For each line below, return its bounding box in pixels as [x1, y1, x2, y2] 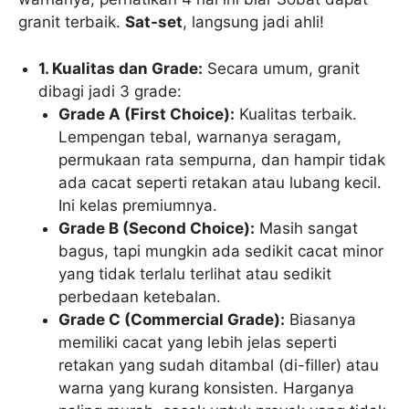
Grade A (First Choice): [58, 104, 236, 123]
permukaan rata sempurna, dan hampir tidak [58, 150, 386, 169]
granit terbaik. [18, 13, 125, 32]
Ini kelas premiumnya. [58, 195, 218, 215]
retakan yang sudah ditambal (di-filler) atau [58, 355, 380, 374]
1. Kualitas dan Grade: [38, 58, 204, 78]
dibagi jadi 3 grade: [38, 81, 183, 100]
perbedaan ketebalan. [58, 287, 222, 306]
